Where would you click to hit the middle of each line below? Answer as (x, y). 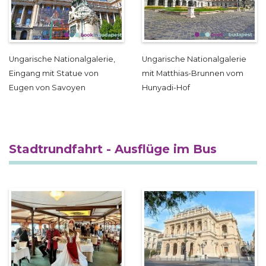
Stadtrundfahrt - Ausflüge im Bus (113, 149)
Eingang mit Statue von (54, 74)
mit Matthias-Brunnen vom (193, 74)
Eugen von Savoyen (47, 88)
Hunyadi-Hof (166, 88)
